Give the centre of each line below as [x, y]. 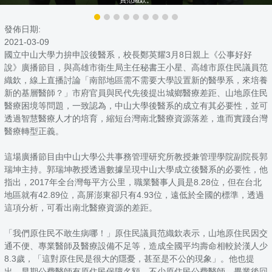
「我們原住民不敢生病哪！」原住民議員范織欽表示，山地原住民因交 [136, 233]
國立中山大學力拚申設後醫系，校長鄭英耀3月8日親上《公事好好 [128, 54]
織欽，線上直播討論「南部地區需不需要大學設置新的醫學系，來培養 [136, 80]
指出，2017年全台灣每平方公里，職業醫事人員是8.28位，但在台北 [133, 182]
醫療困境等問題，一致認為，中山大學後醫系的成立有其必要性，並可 [136, 105]
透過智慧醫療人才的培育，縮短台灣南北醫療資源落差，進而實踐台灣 [136, 118]
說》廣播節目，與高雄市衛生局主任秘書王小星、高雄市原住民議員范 [136, 67]
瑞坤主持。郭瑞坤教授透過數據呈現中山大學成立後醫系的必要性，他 [136, 169]
